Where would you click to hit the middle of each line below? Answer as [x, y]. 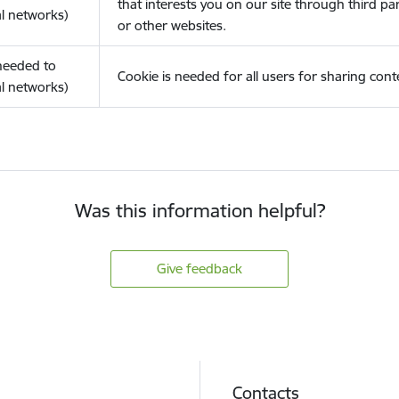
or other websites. [171, 25]
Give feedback [199, 268]
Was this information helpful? [199, 211]
